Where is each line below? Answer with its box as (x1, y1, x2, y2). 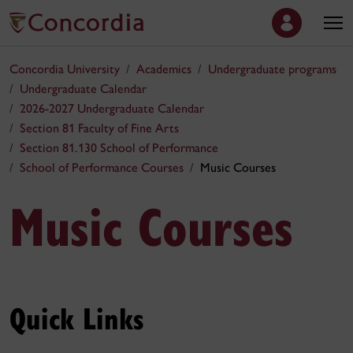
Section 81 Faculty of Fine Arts (20, 121, 179, 136)
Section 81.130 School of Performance (20, 140, 218, 155)
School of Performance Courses (20, 160, 184, 175)
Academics (136, 61, 191, 76)
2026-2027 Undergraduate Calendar (20, 101, 204, 116)
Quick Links (9, 297, 144, 338)
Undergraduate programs (208, 61, 336, 76)
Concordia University (9, 61, 120, 76)
